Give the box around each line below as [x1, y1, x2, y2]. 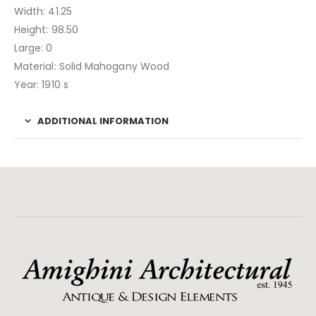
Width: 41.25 [14, 4, 72, 18]
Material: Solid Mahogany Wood [14, 59, 170, 73]
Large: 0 [14, 40, 53, 55]
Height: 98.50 [14, 22, 78, 37]
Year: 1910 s [14, 77, 68, 92]
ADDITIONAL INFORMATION [37, 114, 169, 128]
